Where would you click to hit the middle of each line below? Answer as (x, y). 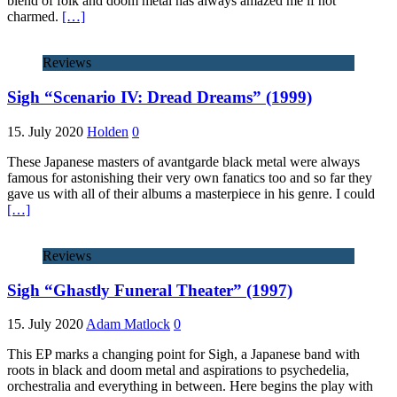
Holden (108, 131)
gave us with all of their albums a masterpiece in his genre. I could (191, 193)
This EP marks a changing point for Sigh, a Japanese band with (183, 354)
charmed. (35, 17)
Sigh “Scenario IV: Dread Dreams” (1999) (160, 97)
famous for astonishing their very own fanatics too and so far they (190, 177)
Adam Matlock (128, 324)
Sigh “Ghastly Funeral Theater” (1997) (150, 290)
